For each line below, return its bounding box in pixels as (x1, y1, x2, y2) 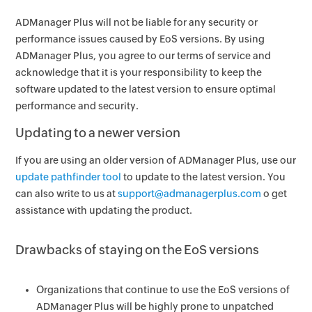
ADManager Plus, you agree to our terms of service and (15, 50, 272, 61)
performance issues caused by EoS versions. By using (15, 33, 265, 45)
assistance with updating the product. (15, 205, 193, 216)
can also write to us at (15, 188, 118, 199)
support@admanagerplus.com (118, 188, 262, 199)
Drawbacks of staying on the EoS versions (15, 242, 260, 257)
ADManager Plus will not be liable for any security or (15, 17, 258, 28)
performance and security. (15, 100, 139, 111)
